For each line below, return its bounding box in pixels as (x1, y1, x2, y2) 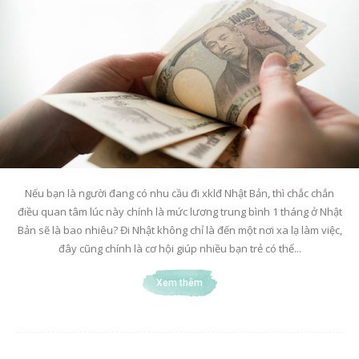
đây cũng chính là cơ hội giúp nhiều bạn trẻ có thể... (58, 240, 301, 256)
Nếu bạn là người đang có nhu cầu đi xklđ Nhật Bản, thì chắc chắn (25, 185, 334, 200)
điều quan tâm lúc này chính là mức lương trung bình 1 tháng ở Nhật (17, 204, 342, 219)
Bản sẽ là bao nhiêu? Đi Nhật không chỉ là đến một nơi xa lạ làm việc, (17, 222, 342, 237)
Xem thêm (156, 276, 203, 288)
